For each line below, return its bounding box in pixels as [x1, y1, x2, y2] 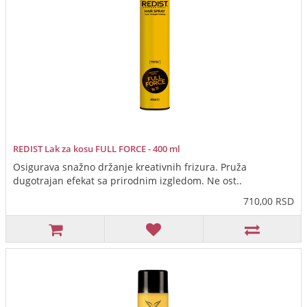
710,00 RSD [243, 195, 294, 208]
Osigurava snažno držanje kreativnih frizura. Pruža [13, 160, 247, 174]
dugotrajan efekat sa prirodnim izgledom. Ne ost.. [13, 174, 242, 188]
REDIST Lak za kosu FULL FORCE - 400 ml [13, 143, 180, 156]
